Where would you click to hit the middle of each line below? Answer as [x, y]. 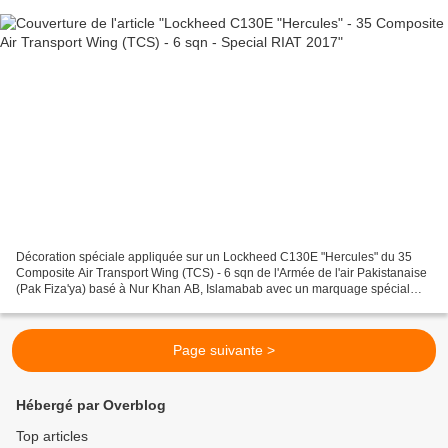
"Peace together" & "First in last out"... [116, 305]
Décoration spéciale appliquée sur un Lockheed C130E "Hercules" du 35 [214, 257]
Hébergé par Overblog [91, 405]
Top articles [52, 436]
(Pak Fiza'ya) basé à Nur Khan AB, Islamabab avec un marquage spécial [213, 289]
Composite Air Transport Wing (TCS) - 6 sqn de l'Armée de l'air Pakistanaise [221, 273]
